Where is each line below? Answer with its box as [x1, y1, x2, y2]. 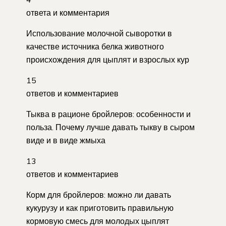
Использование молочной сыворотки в [26, 28, 172, 38]
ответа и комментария [26, 7, 109, 18]
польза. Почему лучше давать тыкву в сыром [26, 122, 195, 132]
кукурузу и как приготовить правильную [26, 202, 174, 213]
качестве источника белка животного [26, 41, 164, 51]
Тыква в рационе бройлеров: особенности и [26, 108, 191, 119]
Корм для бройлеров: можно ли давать [26, 189, 171, 200]
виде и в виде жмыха [26, 135, 105, 145]
